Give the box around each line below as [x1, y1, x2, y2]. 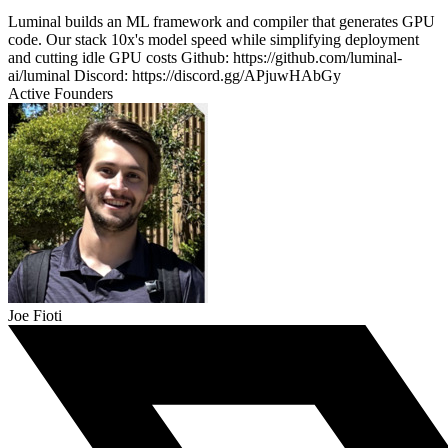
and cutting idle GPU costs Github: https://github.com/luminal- [8, 49, 402, 67]
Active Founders [8, 85, 113, 103]
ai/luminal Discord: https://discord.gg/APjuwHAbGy [8, 67, 341, 85]
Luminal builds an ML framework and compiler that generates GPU [8, 13, 435, 31]
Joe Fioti [8, 307, 62, 325]
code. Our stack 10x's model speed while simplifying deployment [8, 31, 419, 49]
